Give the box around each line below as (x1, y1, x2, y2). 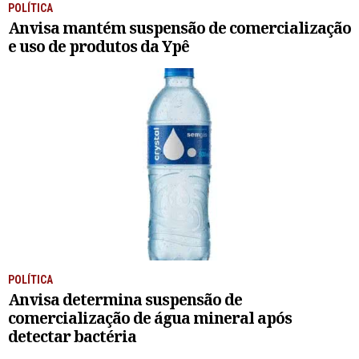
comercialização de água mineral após (8, 307, 292, 329)
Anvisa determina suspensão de (8, 288, 242, 311)
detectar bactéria (8, 325, 136, 348)
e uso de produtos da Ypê (8, 35, 189, 58)
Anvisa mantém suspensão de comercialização (8, 17, 351, 39)
